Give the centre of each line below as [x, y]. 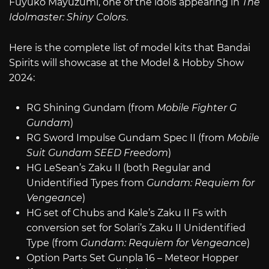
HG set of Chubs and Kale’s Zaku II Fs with [126, 213]
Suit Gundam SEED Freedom [97, 153]
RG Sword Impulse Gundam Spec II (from [126, 138]
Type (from [53, 243]
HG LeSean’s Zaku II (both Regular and [118, 168]
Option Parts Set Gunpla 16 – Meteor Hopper [132, 258]
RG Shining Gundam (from [91, 108]
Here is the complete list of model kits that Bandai [130, 47]
